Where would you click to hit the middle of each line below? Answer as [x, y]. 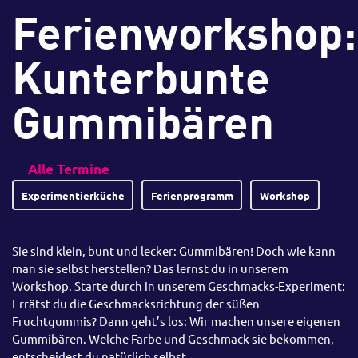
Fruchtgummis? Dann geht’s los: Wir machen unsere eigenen [176, 321]
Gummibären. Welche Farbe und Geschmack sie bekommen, [173, 339]
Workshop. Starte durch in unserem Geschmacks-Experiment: [179, 286]
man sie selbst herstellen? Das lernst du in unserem [150, 268]
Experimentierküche [73, 195]
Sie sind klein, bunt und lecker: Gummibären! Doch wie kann [174, 251]
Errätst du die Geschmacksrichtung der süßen [136, 304]
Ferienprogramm [192, 195]
